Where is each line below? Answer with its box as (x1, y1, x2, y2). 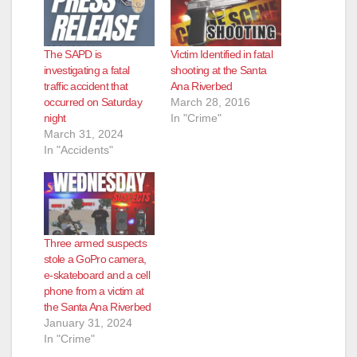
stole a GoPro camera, (44, 253, 147, 266)
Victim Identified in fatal (171, 47, 273, 61)
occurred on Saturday (44, 95, 143, 108)
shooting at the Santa (171, 63, 267, 76)
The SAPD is (44, 47, 102, 61)
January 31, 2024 (44, 316, 132, 330)
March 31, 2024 (44, 127, 124, 140)
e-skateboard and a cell (44, 269, 150, 282)
